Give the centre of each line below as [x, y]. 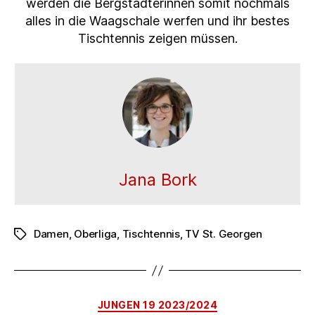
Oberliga [96, 234]
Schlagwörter [47, 235]
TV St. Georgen [224, 234]
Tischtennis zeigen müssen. [157, 38]
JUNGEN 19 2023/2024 [157, 305]
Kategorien [188, 302]
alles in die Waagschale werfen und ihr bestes [157, 20]
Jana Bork [157, 180]
